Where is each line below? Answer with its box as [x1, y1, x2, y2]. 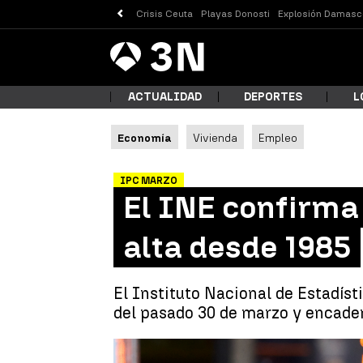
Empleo [258, 131, 297, 144]
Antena [109, 32, 151, 46]
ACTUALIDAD [127, 90, 202, 104]
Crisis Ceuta [136, 7, 194, 19]
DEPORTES [244, 90, 302, 104]
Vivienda [193, 131, 237, 144]
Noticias [150, 42, 200, 58]
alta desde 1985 [123, 228, 351, 266]
